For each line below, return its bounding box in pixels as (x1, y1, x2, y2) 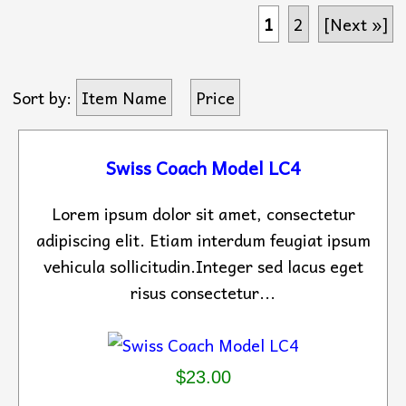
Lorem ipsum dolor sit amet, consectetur (51, 200, 355, 227)
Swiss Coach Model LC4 (105, 153, 301, 183)
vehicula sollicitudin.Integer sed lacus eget (43, 253, 363, 280)
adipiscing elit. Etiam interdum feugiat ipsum (35, 227, 371, 254)
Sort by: (13, 84, 72, 111)
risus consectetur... (130, 279, 275, 306)
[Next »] (324, 11, 388, 38)
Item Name (82, 84, 167, 111)
